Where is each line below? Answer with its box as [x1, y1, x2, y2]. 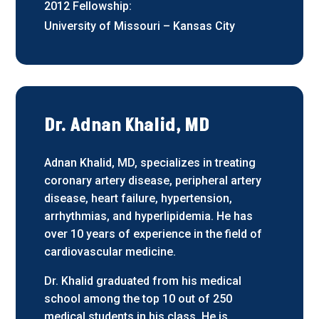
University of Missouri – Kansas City [44, 19, 236, 33]
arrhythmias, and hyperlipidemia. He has [44, 209, 253, 223]
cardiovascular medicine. [44, 244, 177, 258]
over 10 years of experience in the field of [44, 226, 263, 241]
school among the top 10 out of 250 [44, 291, 233, 305]
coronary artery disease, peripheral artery [44, 173, 262, 187]
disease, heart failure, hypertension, [44, 191, 233, 205]
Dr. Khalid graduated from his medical [44, 273, 242, 288]
